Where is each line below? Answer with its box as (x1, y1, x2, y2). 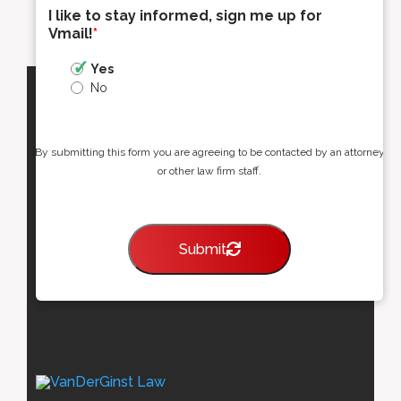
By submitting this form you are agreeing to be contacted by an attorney (34, 145, 385, 158)
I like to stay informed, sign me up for (48, 6, 322, 24)
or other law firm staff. (158, 164, 261, 177)
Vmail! (48, 24, 93, 42)
